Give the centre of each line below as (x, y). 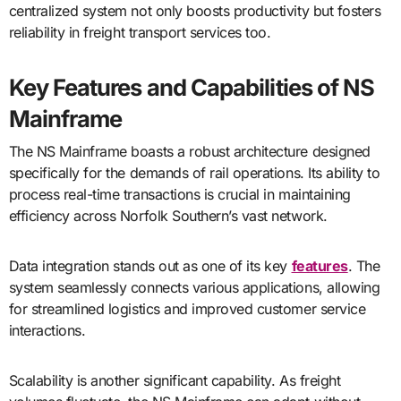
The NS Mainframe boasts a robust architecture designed (189, 151)
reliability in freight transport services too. (140, 33)
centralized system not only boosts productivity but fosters (195, 11)
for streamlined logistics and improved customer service (187, 308)
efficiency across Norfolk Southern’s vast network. (168, 215)
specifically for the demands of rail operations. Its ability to (194, 172)
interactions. (47, 330)
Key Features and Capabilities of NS (192, 88)
